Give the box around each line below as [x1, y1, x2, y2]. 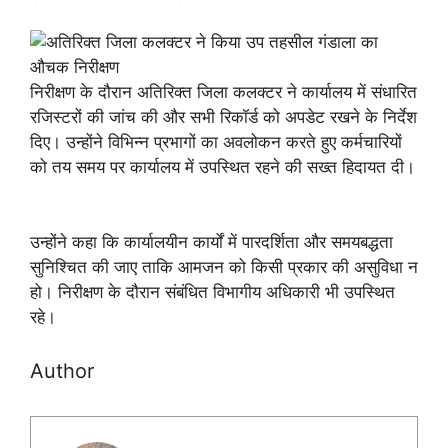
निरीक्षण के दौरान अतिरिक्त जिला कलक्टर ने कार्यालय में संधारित [30, 82, 417, 102]
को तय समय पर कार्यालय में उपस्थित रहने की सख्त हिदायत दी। [30, 157, 415, 177]
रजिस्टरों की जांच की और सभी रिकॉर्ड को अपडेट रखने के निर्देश [30, 107, 417, 127]
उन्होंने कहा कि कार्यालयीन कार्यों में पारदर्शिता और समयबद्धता [30, 232, 393, 252]
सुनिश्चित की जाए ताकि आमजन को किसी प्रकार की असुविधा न [30, 257, 418, 277]
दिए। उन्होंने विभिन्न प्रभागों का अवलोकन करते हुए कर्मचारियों [30, 132, 402, 152]
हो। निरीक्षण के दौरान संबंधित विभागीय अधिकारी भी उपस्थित [30, 282, 395, 302]
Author [30, 358, 94, 383]
